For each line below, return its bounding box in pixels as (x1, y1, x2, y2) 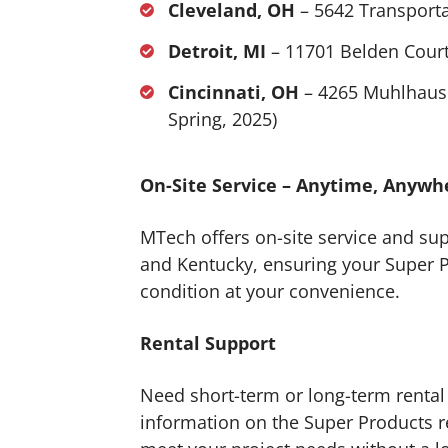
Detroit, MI (168, 38, 267, 63)
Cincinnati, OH (168, 79, 300, 104)
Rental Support (140, 330, 277, 355)
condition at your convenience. (140, 278, 401, 303)
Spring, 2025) (168, 106, 278, 131)
